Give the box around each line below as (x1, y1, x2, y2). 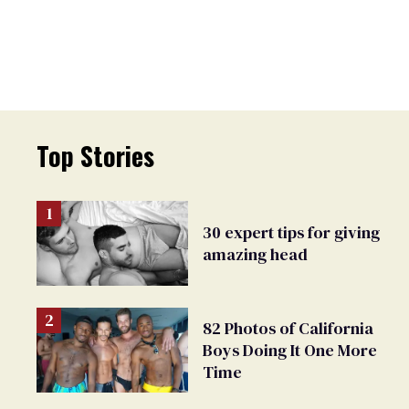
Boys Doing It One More (203, 338, 377, 362)
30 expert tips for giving (203, 220, 380, 244)
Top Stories (37, 137, 154, 174)
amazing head (203, 242, 308, 266)
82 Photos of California (203, 316, 373, 340)
